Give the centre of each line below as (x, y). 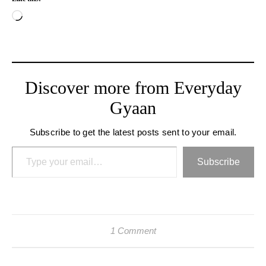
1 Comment (133, 230)
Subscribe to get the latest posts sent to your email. (133, 132)
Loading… (42, 16)
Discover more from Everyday (133, 87)
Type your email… (48, 145)
